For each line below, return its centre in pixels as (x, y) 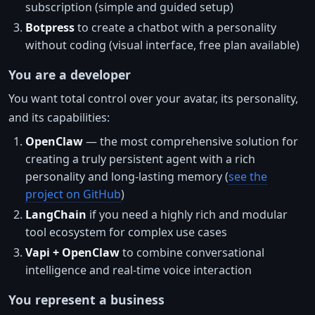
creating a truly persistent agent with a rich (140, 159)
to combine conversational (192, 253)
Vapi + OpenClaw (72, 253)
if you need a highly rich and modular (187, 215)
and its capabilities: (59, 118)
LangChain (56, 215)
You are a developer (70, 75)
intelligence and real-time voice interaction (139, 270)
